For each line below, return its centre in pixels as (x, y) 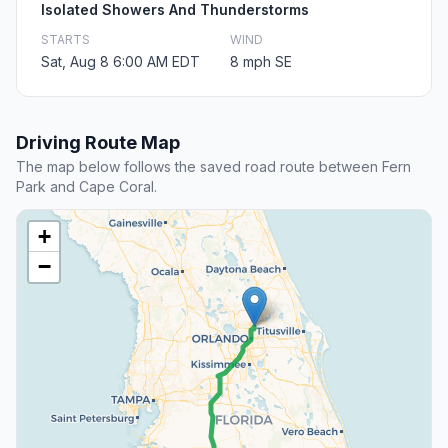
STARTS (65, 40)
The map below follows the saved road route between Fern (213, 167)
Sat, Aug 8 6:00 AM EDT (120, 62)
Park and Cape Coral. (86, 187)
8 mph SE (261, 62)
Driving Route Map (98, 143)
